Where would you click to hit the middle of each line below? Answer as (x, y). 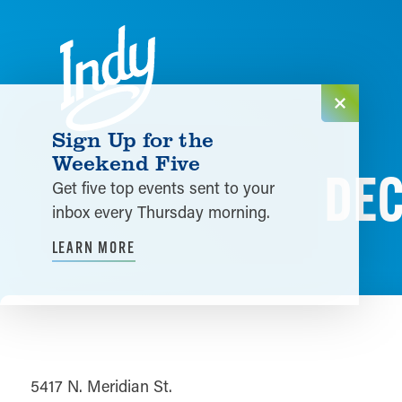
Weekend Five (126, 162)
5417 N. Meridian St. (101, 386)
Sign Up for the (133, 139)
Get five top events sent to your (163, 188)
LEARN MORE (93, 248)
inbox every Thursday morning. (161, 212)
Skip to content (75, 30)
